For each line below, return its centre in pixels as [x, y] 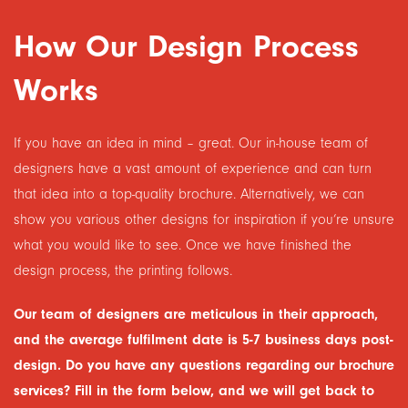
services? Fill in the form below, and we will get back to [194, 391]
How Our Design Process [186, 46]
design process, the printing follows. [123, 270]
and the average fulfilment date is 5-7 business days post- [204, 340]
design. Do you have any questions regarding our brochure [204, 365]
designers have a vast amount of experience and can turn [193, 168]
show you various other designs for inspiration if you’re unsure [204, 219]
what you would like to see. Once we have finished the [183, 245]
